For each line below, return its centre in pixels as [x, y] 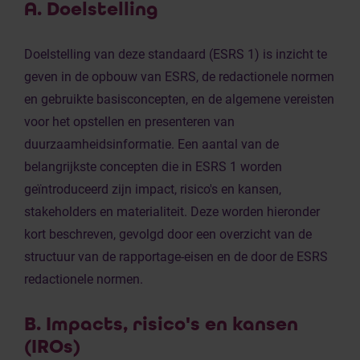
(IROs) [52, 347]
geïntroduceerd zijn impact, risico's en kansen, [153, 189]
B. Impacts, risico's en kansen [161, 324]
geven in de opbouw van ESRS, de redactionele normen [179, 77]
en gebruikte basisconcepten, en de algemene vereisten [179, 99]
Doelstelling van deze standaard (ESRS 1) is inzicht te [176, 54]
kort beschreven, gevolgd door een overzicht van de [168, 234]
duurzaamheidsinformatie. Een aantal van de [151, 144]
